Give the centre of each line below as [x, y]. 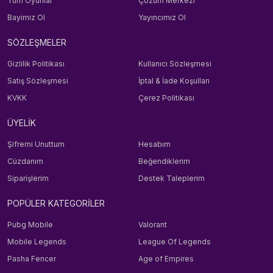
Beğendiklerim [164, 161]
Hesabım [154, 144]
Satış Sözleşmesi [38, 81]
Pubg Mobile [30, 225]
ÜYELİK [22, 123]
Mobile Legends [37, 242]
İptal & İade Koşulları [174, 81]
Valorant [152, 225]
